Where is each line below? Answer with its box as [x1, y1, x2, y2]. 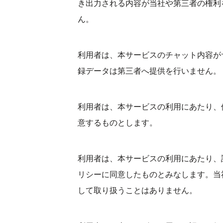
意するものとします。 [78, 118, 157, 127]
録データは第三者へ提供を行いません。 [78, 67, 221, 75]
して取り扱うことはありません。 [78, 186, 197, 195]
